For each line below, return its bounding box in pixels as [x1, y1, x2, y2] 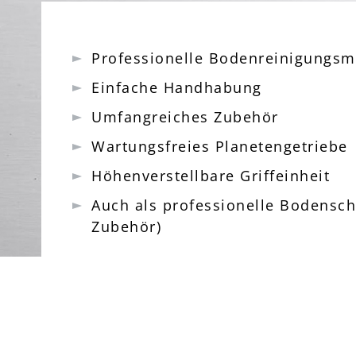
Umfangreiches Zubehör [91, 107, 279, 126]
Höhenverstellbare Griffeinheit [91, 166, 330, 185]
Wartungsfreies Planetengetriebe [91, 137, 353, 156]
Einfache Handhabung [91, 78, 262, 97]
